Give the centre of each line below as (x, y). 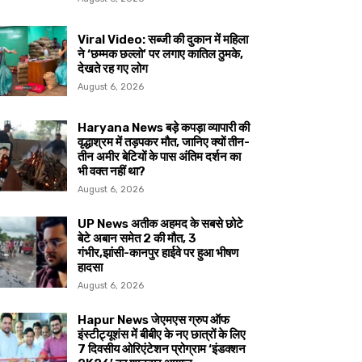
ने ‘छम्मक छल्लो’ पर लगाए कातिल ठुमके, (161, 55)
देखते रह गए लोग (113, 69)
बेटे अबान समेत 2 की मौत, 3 (137, 239)
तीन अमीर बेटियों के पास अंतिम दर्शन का (160, 157)
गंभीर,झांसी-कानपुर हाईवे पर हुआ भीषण (158, 253)
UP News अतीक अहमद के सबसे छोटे (161, 224)
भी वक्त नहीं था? (112, 172)
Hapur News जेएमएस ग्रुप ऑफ (154, 320)
